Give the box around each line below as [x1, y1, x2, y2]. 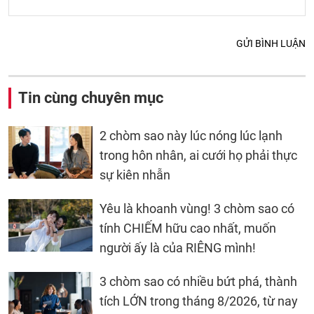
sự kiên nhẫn [100, 167, 170, 182]
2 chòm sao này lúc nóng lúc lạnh [100, 128, 282, 143]
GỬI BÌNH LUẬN [236, 37, 306, 49]
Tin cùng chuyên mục [18, 88, 163, 107]
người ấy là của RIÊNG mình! [100, 240, 256, 255]
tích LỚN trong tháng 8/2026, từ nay [100, 293, 298, 308]
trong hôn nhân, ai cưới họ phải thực [100, 147, 297, 163]
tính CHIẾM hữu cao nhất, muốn [100, 220, 276, 235]
